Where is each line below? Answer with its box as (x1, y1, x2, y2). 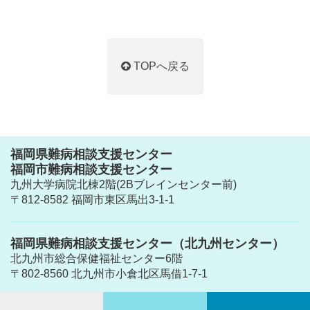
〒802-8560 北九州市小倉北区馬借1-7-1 (10, 268, 208, 280)
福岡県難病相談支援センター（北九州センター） (10, 237, 284, 250)
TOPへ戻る (130, 60, 190, 72)
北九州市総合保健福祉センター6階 (10, 253, 183, 264)
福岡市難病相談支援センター (10, 163, 172, 176)
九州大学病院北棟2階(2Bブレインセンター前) (10, 179, 237, 190)
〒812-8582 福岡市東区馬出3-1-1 (10, 194, 174, 206)
